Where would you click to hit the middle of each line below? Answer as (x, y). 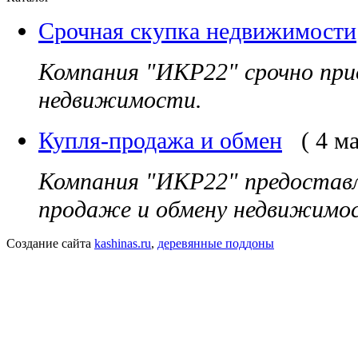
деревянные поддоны (216, 243)
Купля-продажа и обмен (160, 140)
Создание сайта (50, 243)
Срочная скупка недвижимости (197, 31)
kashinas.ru (123, 243)
